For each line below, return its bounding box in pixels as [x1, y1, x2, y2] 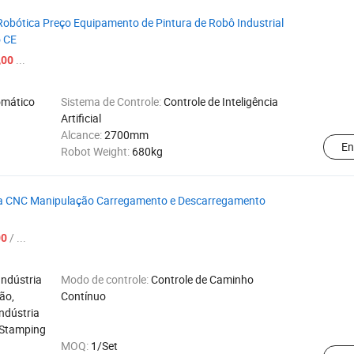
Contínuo [61, 288, 106, 303]
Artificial [61, 111, 101, 126]
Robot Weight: [61, 144, 132, 159]
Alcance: [61, 127, 104, 142]
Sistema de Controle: [61, 94, 164, 109]
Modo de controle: [61, 272, 151, 287]
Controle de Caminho [151, 272, 254, 287]
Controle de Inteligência [164, 94, 278, 109]
